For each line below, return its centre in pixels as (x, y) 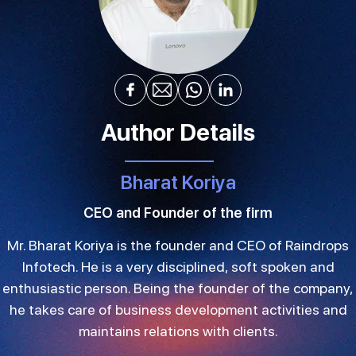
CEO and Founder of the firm (178, 212)
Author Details (178, 132)
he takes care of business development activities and (178, 309)
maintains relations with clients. (178, 331)
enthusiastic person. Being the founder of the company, (178, 288)
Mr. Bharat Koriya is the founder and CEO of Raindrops (178, 245)
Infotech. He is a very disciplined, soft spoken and (178, 266)
